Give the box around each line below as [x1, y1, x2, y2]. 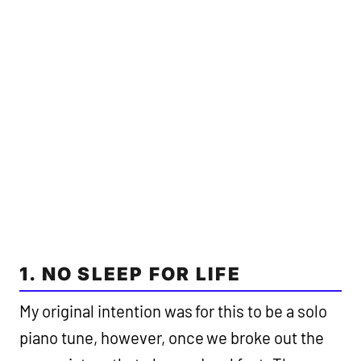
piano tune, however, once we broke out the [19, 328, 325, 348]
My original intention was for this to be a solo [19, 301, 328, 322]
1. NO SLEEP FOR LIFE [19, 263, 241, 285]
